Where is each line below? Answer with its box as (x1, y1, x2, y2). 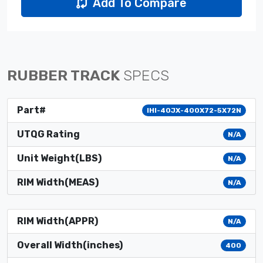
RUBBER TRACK (7, 66, 123, 84)
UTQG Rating (17, 128, 80, 140)
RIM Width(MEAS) (17, 176, 99, 188)
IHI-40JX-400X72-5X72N (147, 106, 242, 114)
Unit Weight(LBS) (17, 152, 102, 164)
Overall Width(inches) (17, 239, 123, 251)
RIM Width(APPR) (17, 215, 98, 227)
